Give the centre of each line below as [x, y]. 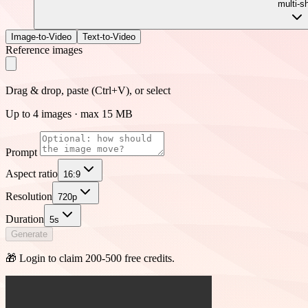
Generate [29, 234]
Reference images [44, 49]
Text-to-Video [109, 36]
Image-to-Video [41, 36]
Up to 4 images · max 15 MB [69, 113]
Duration [25, 219]
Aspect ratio [32, 173]
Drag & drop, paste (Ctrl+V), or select [88, 90]
